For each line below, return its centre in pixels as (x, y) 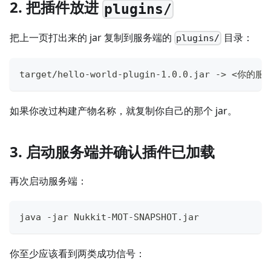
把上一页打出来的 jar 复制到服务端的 (92, 37)
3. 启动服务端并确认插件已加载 (112, 152)
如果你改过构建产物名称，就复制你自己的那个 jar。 (123, 111)
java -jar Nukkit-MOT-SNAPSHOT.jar (109, 217)
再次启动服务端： (48, 181)
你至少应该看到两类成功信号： (77, 254)
